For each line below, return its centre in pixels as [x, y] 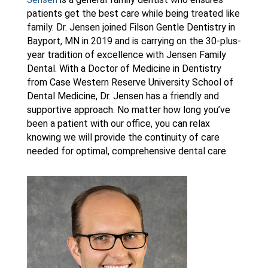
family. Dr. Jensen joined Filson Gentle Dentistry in [131, 27]
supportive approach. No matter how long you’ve [128, 109]
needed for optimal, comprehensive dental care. [127, 151]
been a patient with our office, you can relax [118, 123]
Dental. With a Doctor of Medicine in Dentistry [124, 68]
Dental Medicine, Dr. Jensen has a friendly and [123, 96]
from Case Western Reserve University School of [130, 82]
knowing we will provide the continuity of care [123, 137]
